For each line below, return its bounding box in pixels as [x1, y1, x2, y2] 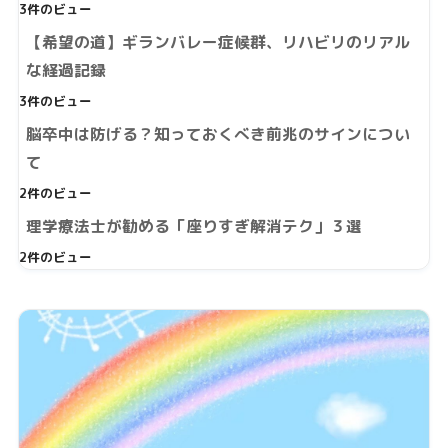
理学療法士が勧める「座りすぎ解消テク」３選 [25, 215, 362, 238]
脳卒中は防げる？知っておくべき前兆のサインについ [25, 123, 410, 146]
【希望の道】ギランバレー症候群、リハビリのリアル [25, 31, 410, 54]
